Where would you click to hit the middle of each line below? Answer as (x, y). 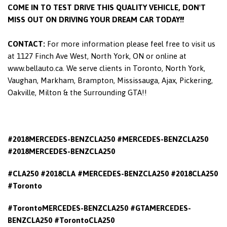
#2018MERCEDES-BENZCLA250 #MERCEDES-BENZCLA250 (108, 139)
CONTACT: (26, 44)
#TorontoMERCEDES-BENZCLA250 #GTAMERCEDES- (99, 208)
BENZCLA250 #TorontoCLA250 (61, 220)
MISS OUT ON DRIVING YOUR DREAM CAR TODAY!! (96, 19)
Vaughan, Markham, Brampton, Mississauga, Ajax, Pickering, (110, 80)
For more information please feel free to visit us (130, 44)
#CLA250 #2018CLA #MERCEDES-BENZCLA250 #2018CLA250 (113, 173)
